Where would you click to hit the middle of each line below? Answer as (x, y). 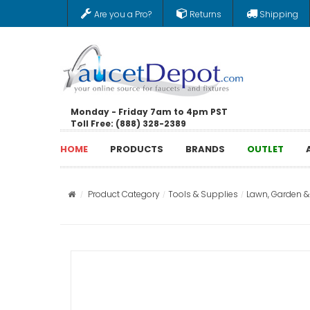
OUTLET (265, 149)
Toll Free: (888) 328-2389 (128, 123)
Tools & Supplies (203, 194)
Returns (206, 14)
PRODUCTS (137, 149)
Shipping (279, 14)
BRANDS (205, 149)
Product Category (124, 194)
